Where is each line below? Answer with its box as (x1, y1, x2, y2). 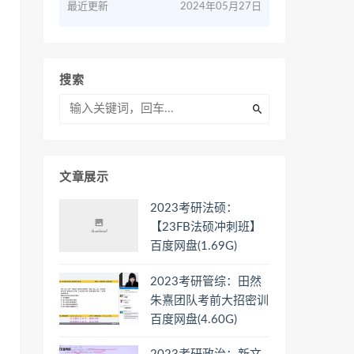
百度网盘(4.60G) (150, 313, 237, 326)
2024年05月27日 (180, 2, 262, 12)
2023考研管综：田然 (150, 275, 262, 288)
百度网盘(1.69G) (150, 240, 237, 252)
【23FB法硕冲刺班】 (150, 221, 262, 233)
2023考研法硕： (150, 202, 238, 214)
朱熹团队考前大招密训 (150, 294, 269, 307)
